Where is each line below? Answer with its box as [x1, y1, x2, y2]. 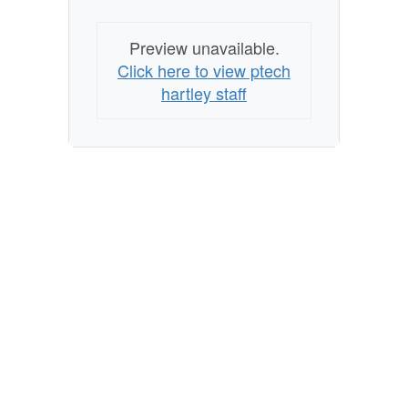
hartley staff [161, 81, 247, 105]
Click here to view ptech [117, 58, 291, 82]
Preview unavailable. [128, 36, 280, 59]
